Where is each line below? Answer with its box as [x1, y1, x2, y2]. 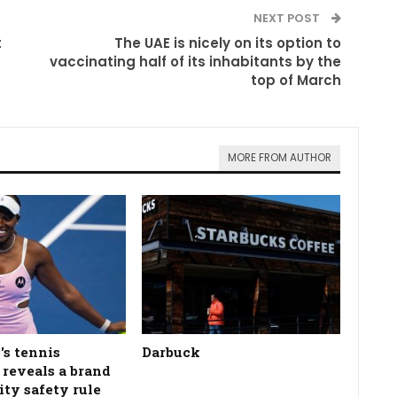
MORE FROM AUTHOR [228, 150, 332, 165]
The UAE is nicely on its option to [114, 33, 342, 52]
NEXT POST [253, 9, 323, 27]
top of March [251, 70, 342, 90]
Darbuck [142, 343, 201, 362]
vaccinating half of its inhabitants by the [50, 51, 342, 71]
